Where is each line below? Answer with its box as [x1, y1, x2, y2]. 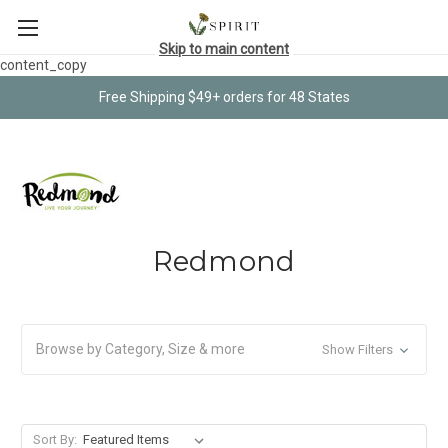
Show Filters [321, 341, 396, 357]
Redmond [152, 243, 296, 278]
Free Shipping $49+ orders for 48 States [98, 88, 350, 105]
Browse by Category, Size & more [36, 340, 245, 357]
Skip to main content [159, 40, 289, 57]
